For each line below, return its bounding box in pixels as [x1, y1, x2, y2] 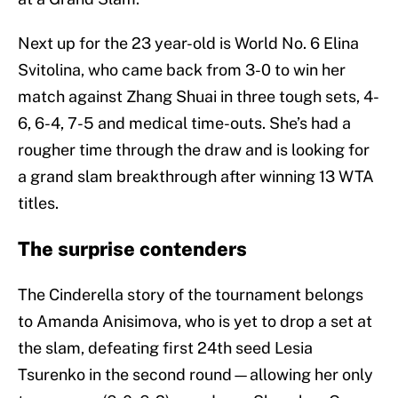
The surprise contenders [18, 237, 247, 261]
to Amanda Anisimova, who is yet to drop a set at [18, 312, 372, 331]
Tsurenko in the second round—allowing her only [18, 365, 373, 385]
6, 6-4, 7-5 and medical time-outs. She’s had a [18, 114, 351, 133]
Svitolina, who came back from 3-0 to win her [18, 60, 346, 80]
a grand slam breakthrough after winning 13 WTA [18, 167, 374, 187]
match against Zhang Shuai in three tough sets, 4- [18, 87, 379, 107]
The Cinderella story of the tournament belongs [18, 285, 363, 305]
